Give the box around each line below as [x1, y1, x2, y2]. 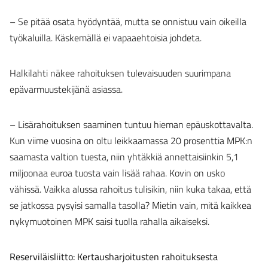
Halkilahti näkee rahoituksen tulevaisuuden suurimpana [10, 66, 231, 80]
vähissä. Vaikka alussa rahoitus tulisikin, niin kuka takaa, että [10, 182, 251, 196]
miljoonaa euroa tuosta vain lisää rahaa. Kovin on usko [10, 166, 225, 180]
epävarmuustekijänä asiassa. [10, 82, 125, 96]
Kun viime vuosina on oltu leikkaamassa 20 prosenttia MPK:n [10, 133, 252, 148]
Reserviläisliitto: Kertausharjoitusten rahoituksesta [10, 249, 218, 264]
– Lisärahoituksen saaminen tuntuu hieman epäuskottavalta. [10, 117, 253, 132]
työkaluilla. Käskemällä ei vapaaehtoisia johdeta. [10, 31, 204, 45]
